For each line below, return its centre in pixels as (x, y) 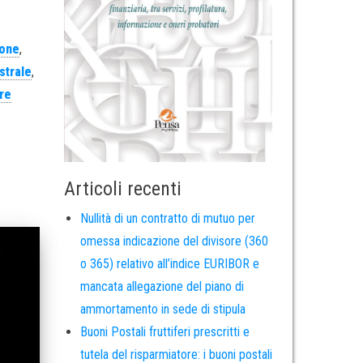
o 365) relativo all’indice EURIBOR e (169, 264)
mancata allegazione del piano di (162, 287)
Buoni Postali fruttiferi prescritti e (164, 332)
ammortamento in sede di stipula (162, 310)
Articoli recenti (122, 189)
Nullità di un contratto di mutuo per (167, 219)
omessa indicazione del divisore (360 (174, 241)
